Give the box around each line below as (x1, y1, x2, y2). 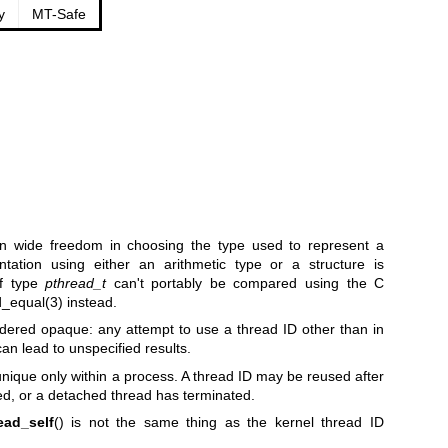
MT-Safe (31, 6, 86, 23)
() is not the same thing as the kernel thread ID (53, 414, 385, 431)
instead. (62, 293, 117, 310)
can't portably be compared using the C (106, 274, 385, 291)
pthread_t (45, 274, 107, 291)
